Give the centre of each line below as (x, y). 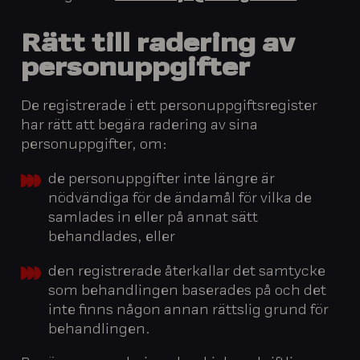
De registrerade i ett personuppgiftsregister (170, 107)
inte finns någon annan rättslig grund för (188, 311)
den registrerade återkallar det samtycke (186, 272)
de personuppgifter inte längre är (161, 180)
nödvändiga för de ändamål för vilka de (180, 199)
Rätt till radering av (158, 46)
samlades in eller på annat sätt (153, 218)
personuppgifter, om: (94, 146)
